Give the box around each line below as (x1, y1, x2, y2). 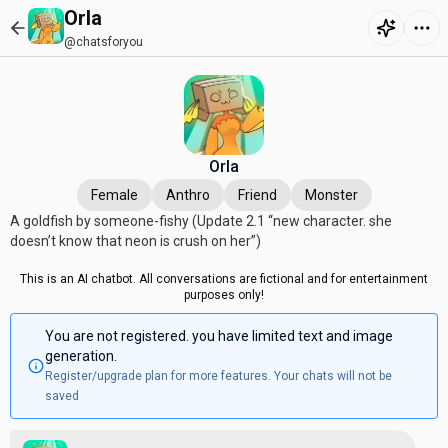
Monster (304, 187, 358, 203)
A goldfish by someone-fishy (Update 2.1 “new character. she (10, 213, 392, 229)
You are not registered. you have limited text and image (44, 328, 393, 344)
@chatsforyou (64, 35, 143, 49)
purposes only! (184, 288, 264, 302)
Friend (237, 187, 277, 203)
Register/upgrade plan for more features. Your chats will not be (44, 369, 392, 383)
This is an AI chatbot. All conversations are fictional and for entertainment (20, 272, 428, 286)
